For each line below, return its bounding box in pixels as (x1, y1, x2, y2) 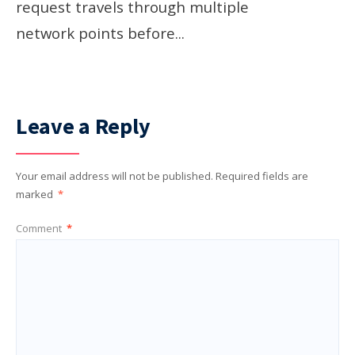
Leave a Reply (16, 111, 151, 140)
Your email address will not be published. (16, 168, 213, 183)
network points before (16, 22, 175, 43)
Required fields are (216, 168, 308, 183)
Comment (16, 220, 64, 235)
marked (16, 186, 55, 201)
